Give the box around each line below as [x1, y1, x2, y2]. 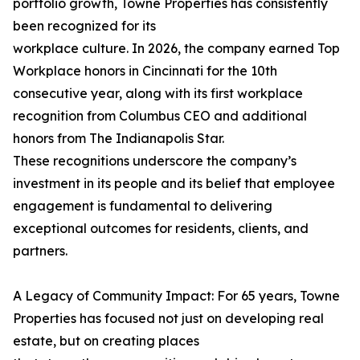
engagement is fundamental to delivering [13, 198, 272, 215]
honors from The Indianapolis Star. [13, 130, 224, 147]
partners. [13, 243, 67, 260]
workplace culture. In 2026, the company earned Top [13, 40, 340, 57]
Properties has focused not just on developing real [13, 310, 324, 327]
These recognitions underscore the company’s [13, 153, 297, 170]
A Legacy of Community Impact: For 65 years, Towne [13, 288, 340, 305]
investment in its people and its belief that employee [13, 175, 335, 192]
